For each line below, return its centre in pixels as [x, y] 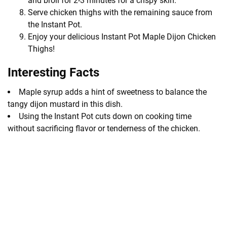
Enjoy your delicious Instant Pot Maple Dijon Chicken [122, 36]
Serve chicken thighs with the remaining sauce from [120, 12]
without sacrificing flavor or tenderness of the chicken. [104, 128]
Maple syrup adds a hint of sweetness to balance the [113, 92]
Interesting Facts [53, 72]
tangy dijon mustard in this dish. [65, 104]
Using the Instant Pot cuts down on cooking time [105, 116]
